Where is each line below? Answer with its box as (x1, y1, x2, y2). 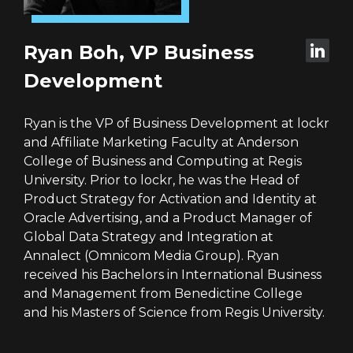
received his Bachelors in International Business (24, 267, 321, 282)
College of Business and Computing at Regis (24, 154, 302, 169)
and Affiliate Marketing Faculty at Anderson (24, 135, 299, 150)
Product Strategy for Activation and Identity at (24, 191, 317, 206)
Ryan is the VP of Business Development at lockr (24, 116, 329, 131)
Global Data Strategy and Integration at (24, 229, 273, 244)
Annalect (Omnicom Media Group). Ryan (24, 248, 279, 263)
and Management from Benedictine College (24, 286, 303, 301)
